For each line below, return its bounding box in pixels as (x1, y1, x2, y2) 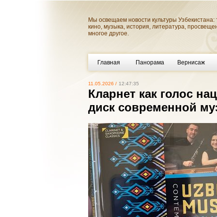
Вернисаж (177, 59, 205, 66)
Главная (97, 59, 120, 66)
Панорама (136, 59, 164, 66)
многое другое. (88, 30, 129, 37)
